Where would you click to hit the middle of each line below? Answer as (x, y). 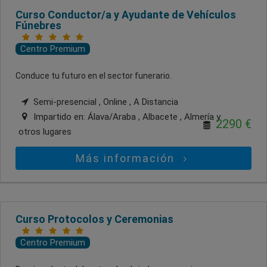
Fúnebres (38, 25)
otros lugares (45, 132)
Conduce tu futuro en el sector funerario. (94, 76)
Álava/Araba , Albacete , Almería (152, 117)
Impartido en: (59, 117)
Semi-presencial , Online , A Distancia (105, 102)
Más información (127, 158)
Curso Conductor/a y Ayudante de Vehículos (126, 15)
